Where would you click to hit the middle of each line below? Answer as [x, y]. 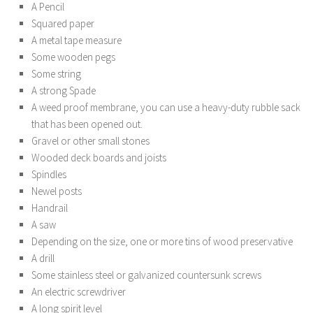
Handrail [50, 208]
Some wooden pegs [73, 57]
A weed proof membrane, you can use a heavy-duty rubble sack [166, 107]
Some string [56, 74]
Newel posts [57, 191]
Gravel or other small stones [90, 141]
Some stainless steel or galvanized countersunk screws [146, 275]
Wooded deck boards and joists [99, 158]
